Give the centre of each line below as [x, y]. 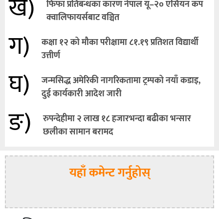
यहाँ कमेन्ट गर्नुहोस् [109, 173]
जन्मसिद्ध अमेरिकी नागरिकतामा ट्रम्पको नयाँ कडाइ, [121, 81]
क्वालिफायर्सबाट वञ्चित [83, 18]
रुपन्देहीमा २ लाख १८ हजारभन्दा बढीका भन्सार [117, 119]
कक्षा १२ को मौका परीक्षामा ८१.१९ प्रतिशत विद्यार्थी [120, 43]
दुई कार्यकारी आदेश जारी [82, 94]
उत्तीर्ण [51, 56]
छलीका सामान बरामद [78, 132]
